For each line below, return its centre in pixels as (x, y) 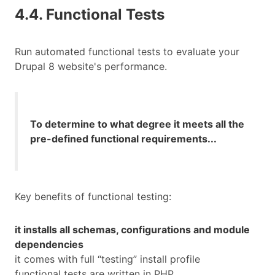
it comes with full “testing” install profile (107, 259)
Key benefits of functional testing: (93, 197)
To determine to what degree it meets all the (137, 124)
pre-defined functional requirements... (123, 139)
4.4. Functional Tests (90, 15)
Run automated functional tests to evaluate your (127, 52)
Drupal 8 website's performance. (91, 67)
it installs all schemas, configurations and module (132, 230)
